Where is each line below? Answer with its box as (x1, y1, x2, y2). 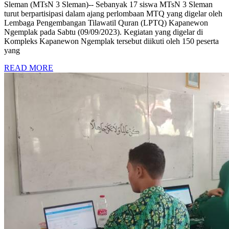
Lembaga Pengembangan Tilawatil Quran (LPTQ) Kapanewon (4, 18, 208, 28)
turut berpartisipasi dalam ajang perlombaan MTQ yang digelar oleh (4, 9, 222, 18)
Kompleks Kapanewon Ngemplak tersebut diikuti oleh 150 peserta (4, 37, 219, 46)
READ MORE (4, 63, 53, 73)
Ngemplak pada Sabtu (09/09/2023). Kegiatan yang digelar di (4, 28, 203, 37)
